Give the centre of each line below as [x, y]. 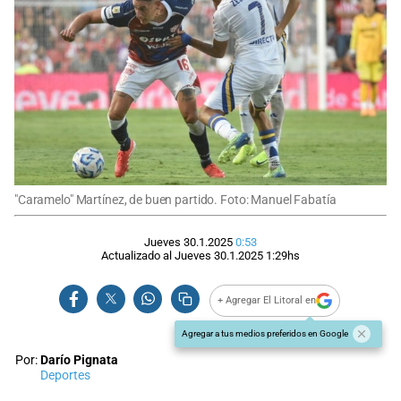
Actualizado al [138, 255]
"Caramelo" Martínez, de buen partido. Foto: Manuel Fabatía [175, 200]
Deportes [65, 375]
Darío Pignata [79, 360]
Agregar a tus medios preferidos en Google [265, 333]
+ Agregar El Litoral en [267, 301]
